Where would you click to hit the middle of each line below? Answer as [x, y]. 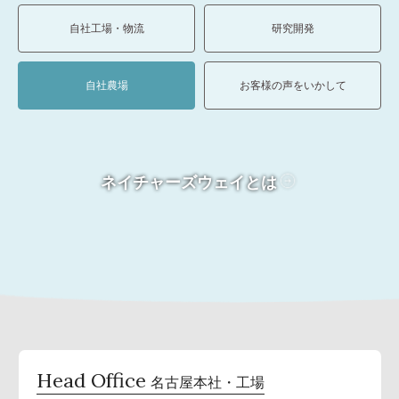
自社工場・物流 [106, 28]
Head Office [91, 381]
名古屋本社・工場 [207, 383]
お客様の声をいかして [293, 85]
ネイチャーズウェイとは [189, 182]
